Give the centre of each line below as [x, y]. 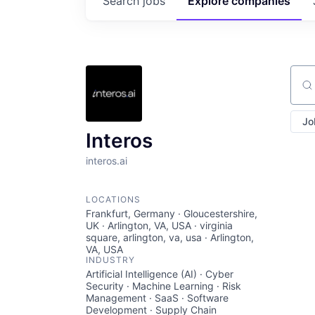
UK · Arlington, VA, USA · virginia [159, 225]
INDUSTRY [110, 260]
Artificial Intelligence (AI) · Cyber [160, 274]
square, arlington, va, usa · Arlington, [170, 237]
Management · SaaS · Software [157, 298]
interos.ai [107, 161]
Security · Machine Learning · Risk [163, 286]
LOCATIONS [113, 199]
